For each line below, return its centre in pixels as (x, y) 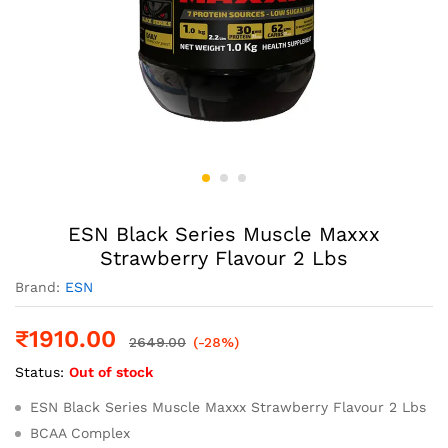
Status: (39, 371)
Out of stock (111, 371)
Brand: (40, 286)
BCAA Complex (80, 432)
